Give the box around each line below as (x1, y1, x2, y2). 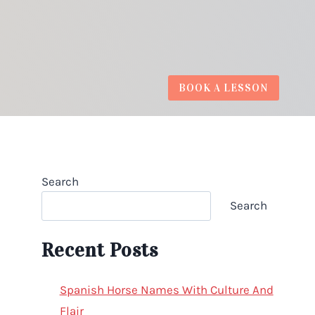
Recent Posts (41, 238, 159, 262)
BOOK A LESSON (178, 81, 269, 94)
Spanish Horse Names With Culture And (59, 282, 274, 297)
